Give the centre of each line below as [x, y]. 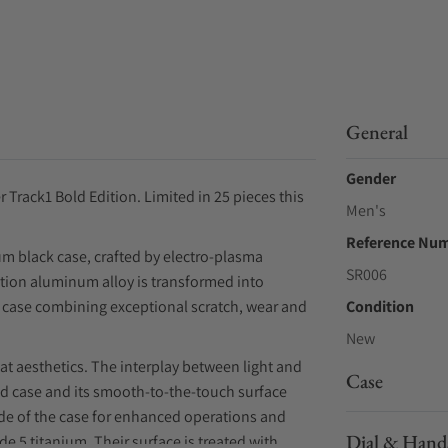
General [376, 132]
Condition [379, 306]
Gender [370, 178]
